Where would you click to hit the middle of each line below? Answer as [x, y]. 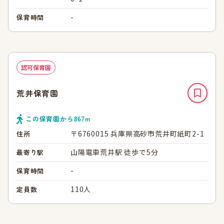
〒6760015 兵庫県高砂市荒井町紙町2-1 [137, 134]
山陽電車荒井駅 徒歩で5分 [114, 152]
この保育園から [50, 118]
